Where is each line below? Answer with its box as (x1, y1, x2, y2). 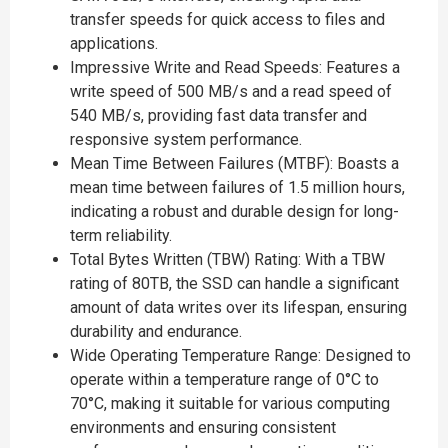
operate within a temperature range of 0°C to (70, 370, 379, 389)
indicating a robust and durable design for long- (70, 202, 399, 221)
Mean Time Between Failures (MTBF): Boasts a (70, 154, 399, 173)
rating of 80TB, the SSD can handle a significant (70, 274, 399, 293)
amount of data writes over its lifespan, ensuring (70, 298, 407, 317)
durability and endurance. (70, 322, 242, 341)
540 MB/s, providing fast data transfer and (70, 106, 367, 125)
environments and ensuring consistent (70, 418, 336, 437)
